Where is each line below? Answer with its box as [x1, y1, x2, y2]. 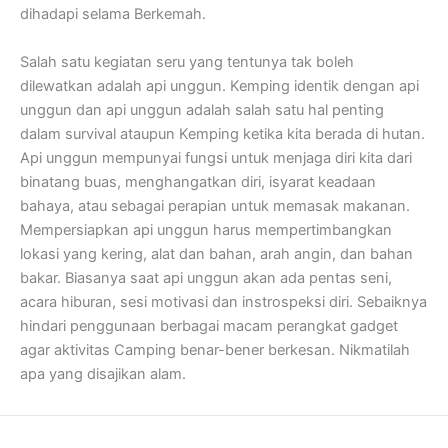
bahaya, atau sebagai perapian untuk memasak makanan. [20, 196, 410, 215]
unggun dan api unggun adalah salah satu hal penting [20, 100, 384, 119]
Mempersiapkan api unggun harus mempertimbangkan [20, 220, 392, 239]
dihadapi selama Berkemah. [20, 5, 206, 24]
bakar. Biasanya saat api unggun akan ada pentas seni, [20, 268, 392, 287]
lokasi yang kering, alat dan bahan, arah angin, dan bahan [20, 244, 413, 263]
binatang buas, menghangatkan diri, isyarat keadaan [20, 172, 376, 191]
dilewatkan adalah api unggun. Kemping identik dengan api [20, 76, 419, 95]
